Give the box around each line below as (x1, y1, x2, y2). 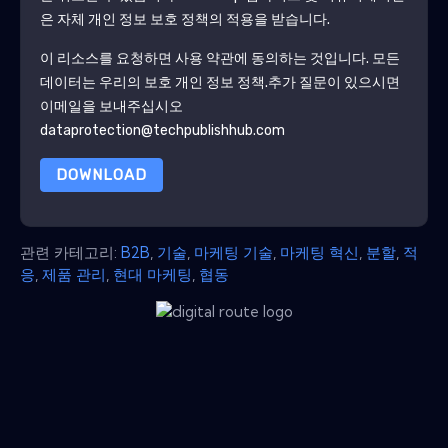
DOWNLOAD (55, 165, 147, 184)
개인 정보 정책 (174, 73, 265, 91)
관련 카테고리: (20, 242, 121, 262)
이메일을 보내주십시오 (39, 97, 183, 115)
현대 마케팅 (113, 264, 192, 284)
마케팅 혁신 (280, 242, 359, 262)
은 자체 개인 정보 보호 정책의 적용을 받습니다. (39, 10, 330, 28)
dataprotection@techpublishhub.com (39, 121, 285, 139)
